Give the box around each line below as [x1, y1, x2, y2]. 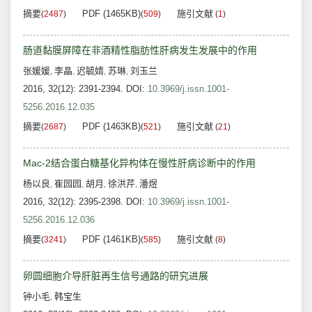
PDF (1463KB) [82, 121, 141, 132]
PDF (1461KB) [82, 234, 141, 245]
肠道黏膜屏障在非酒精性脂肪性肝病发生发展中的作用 [23, 45, 257, 56]
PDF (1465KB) [82, 8, 141, 19]
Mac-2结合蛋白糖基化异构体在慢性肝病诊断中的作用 [23, 157, 256, 169]
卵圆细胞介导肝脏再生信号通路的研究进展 [23, 270, 208, 282]
